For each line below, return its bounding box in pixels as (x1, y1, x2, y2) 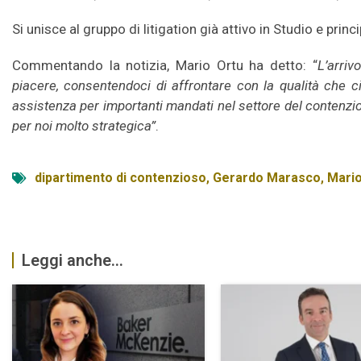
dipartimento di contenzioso (35, 170, 206, 186)
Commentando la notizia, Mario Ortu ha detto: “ (12, 57, 317, 74)
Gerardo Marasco (213, 170, 321, 186)
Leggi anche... (22, 251, 123, 271)
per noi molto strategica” (12, 118, 156, 135)
